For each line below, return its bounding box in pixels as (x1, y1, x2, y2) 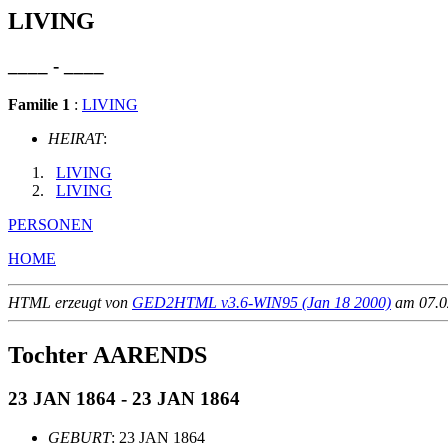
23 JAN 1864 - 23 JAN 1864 (8, 388, 240, 410)
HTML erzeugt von (8, 293, 132, 311)
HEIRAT (48, 129, 103, 147)
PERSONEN (8, 215, 93, 233)
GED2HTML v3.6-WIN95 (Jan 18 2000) (132, 293, 391, 311)
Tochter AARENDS (8, 341, 207, 368)
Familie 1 (8, 95, 70, 113)
